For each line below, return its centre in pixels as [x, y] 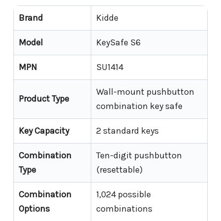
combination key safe [139, 106]
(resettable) [119, 170]
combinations [124, 209]
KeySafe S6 [118, 43]
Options [34, 209]
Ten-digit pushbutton [139, 156]
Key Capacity [44, 131]
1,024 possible [124, 195]
